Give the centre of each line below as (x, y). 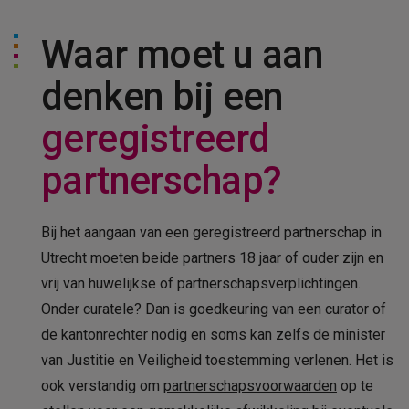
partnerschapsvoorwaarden (250, 386)
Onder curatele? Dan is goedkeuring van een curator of (214, 309)
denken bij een (163, 97)
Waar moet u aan (183, 55)
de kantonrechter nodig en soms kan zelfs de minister (213, 335)
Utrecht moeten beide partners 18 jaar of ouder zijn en (212, 258)
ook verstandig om (102, 386)
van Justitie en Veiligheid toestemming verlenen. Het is (217, 361)
